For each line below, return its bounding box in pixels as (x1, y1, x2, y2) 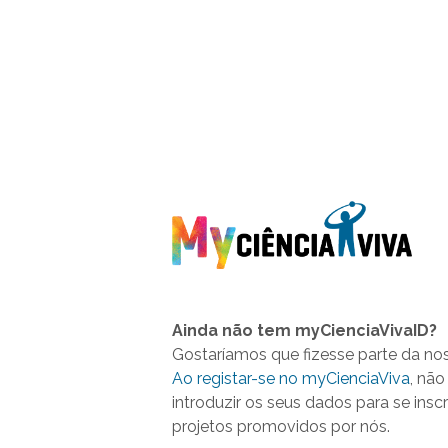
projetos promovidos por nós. (172, 416, 390, 436)
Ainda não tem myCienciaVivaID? (172, 320, 437, 340)
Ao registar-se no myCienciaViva (172, 368, 410, 388)
